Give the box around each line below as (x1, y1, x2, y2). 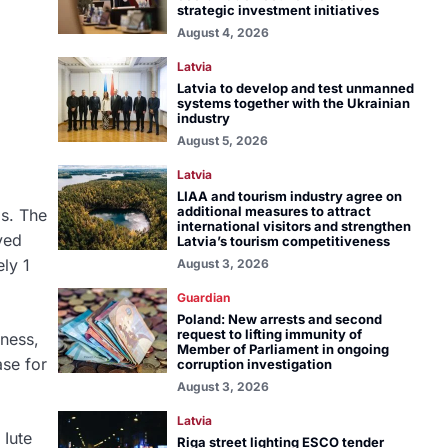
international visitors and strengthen (176, 218, 411, 234)
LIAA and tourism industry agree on (176, 188, 402, 204)
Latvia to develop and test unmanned (176, 80, 414, 96)
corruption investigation (176, 356, 332, 372)
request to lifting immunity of (176, 326, 362, 342)
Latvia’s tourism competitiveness (176, 233, 390, 249)
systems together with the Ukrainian (176, 95, 410, 111)
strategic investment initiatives (176, 2, 379, 18)
